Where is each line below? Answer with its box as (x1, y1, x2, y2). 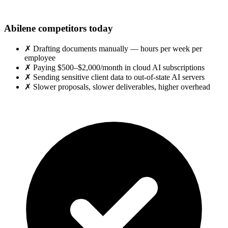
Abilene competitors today (4, 23, 113, 34)
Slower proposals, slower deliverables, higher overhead (33, 82, 210, 91)
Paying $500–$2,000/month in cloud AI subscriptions (33, 63, 205, 72)
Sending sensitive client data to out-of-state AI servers (33, 72, 205, 81)
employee (24, 53, 55, 62)
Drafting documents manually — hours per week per (33, 44, 202, 53)
